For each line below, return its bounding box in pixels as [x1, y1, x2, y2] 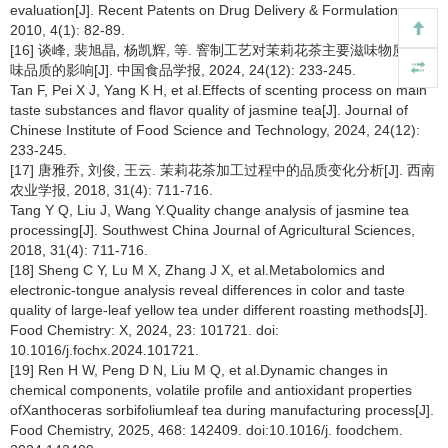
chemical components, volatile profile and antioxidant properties [10, 381, 412, 398]
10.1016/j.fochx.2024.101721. [10, 341, 199, 358]
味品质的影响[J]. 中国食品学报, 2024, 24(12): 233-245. [10, 61, 356, 78]
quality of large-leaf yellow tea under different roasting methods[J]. [10, 301, 428, 318]
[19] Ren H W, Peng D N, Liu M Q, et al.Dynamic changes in [10, 361, 388, 378]
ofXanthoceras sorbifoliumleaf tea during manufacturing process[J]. [10, 401, 434, 418]
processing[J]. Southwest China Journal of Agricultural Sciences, [10, 221, 415, 238]
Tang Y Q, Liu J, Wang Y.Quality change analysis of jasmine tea [10, 201, 409, 218]
